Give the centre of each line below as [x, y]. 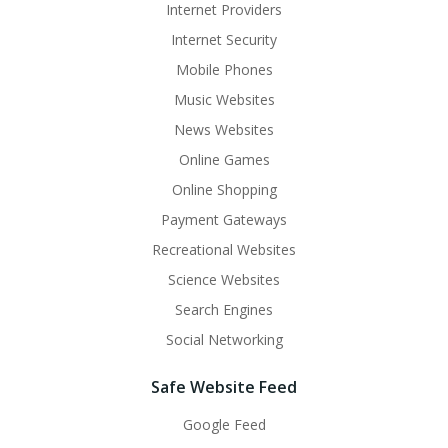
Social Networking [224, 339]
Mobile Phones [224, 69]
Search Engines [224, 309]
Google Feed [224, 424]
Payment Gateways [224, 219]
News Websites [224, 129]
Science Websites [224, 279]
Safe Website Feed [224, 387]
